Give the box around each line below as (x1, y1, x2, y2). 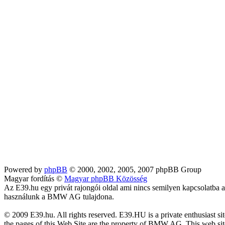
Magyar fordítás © (4, 174, 64, 183)
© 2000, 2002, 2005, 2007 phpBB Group (67, 165, 201, 174)
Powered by (4, 165, 44, 174)
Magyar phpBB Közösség (64, 174, 147, 183)
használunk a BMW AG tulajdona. (4, 192, 114, 201)
